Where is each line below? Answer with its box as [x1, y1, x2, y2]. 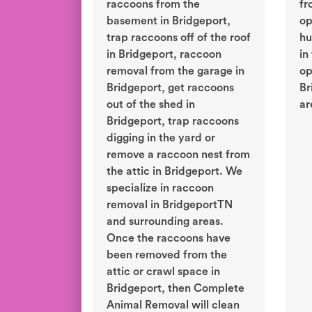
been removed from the [107, 249, 227, 261]
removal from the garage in [107, 65, 244, 77]
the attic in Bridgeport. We [107, 166, 242, 178]
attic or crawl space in [107, 266, 220, 278]
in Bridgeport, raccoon [107, 49, 221, 61]
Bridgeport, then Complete [107, 283, 244, 295]
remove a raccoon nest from [107, 149, 250, 161]
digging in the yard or [107, 132, 215, 144]
